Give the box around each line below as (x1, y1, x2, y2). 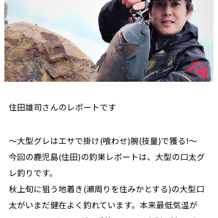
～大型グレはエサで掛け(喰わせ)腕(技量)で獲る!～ (8, 134, 197, 146)
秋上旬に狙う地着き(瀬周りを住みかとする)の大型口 (8, 182, 204, 195)
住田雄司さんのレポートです (8, 101, 116, 113)
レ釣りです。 (8, 166, 57, 179)
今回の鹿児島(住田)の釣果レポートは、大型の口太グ (8, 150, 205, 163)
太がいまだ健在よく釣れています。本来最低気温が (8, 199, 198, 211)
